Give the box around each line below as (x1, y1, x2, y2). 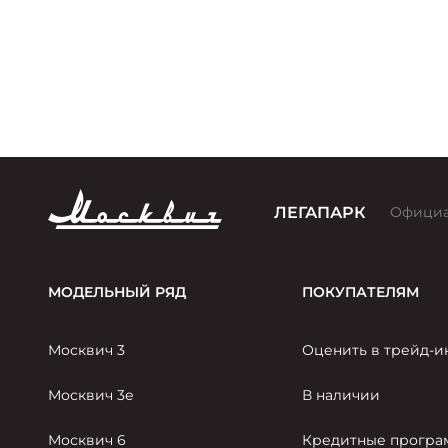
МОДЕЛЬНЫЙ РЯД (48, 283, 186, 302)
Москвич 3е (48, 386, 134, 405)
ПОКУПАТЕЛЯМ (302, 283, 420, 302)
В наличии (302, 386, 381, 405)
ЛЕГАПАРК (274, 203, 366, 223)
